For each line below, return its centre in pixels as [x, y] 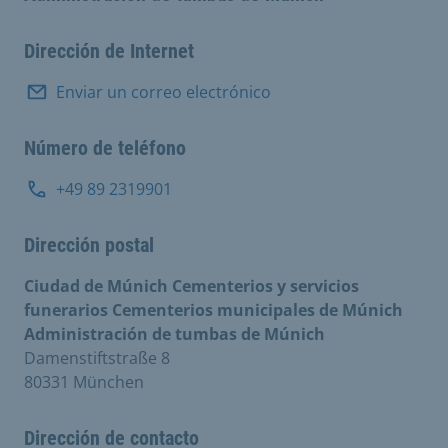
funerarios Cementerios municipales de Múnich [213, 309]
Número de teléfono [105, 147]
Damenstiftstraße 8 [97, 357]
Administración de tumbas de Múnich [174, 333]
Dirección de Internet [109, 50]
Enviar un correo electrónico [163, 91]
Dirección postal [89, 244]
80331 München [84, 381]
